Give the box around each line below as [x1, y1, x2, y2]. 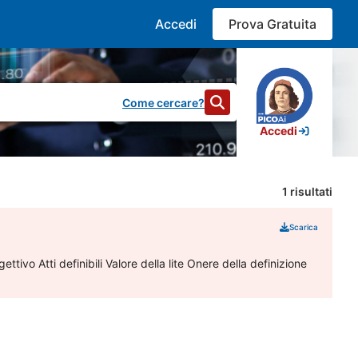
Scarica [289, 221, 318, 232]
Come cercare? [122, 95, 205, 109]
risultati [288, 185, 332, 198]
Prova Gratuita [229, 16, 316, 32]
